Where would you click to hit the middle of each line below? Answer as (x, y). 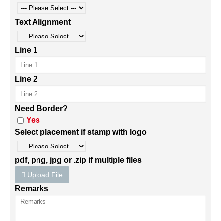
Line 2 (26, 79)
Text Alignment (43, 22)
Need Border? (41, 108)
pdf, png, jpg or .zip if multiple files (78, 160)
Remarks (32, 189)
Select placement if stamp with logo (81, 132)
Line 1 (26, 50)
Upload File (44, 175)
